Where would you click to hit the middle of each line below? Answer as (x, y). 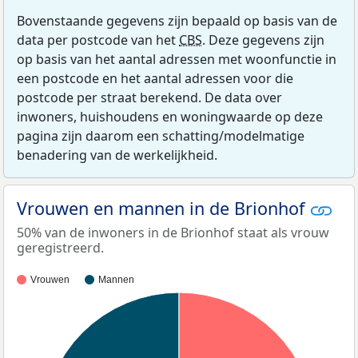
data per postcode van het (98, 40)
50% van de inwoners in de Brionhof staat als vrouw (173, 233)
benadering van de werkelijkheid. (117, 155)
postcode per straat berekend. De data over (149, 97)
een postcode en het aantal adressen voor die (155, 78)
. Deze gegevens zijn (263, 40)
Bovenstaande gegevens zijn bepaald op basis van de (177, 20)
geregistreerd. (60, 248)
